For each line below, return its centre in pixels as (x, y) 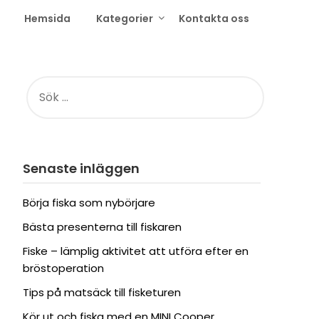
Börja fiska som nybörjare (89, 203)
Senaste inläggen (81, 169)
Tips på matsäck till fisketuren (101, 293)
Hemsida (47, 19)
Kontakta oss (214, 19)
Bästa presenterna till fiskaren (102, 227)
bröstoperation (63, 268)
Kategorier (125, 19)
